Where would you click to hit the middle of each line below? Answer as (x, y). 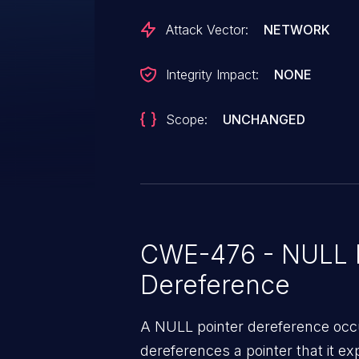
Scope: (187, 119)
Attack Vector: (207, 30)
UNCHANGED (264, 119)
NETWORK (297, 30)
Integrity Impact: (212, 75)
